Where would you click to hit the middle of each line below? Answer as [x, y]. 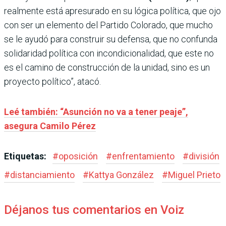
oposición [78, 156]
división [204, 156]
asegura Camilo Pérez [50, 126]
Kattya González [121, 175]
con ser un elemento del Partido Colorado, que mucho [108, 25]
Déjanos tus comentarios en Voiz [94, 210]
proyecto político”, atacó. [52, 81]
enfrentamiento [143, 156]
